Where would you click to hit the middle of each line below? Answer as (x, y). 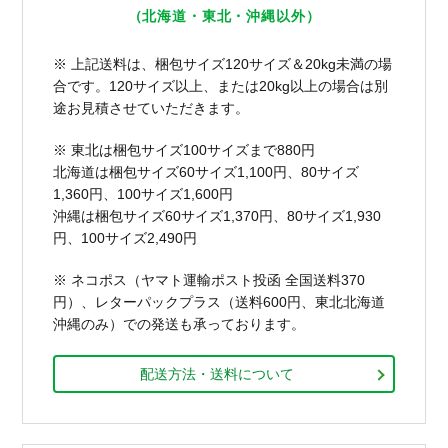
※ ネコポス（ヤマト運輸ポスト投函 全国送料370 (209, 280)
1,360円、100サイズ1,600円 (143, 194)
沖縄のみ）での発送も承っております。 (179, 324)
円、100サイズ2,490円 (125, 238)
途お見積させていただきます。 (151, 108)
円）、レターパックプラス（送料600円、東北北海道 (219, 302)
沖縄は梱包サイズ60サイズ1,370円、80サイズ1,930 (217, 216)
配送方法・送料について (216, 374)
